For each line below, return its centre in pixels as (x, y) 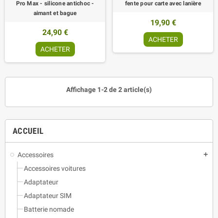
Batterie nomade (49, 209)
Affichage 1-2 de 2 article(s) (109, 89)
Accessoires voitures (55, 168)
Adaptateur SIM (48, 195)
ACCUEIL (28, 131)
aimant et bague (55, 13)
